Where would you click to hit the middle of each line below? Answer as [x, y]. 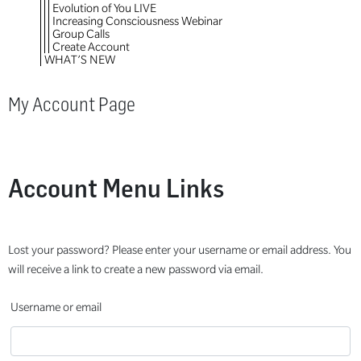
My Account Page [72, 105]
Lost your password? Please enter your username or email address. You [180, 250]
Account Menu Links [116, 189]
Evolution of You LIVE [104, 8]
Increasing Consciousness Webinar [137, 21]
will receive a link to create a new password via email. [136, 270]
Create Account [91, 47]
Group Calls [81, 34]
